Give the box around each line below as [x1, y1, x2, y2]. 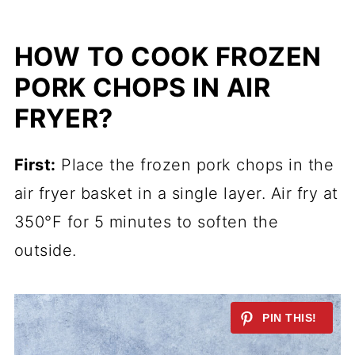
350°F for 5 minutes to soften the [13, 212, 279, 232]
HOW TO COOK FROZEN [13, 41, 322, 73]
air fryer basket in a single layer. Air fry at [13, 184, 338, 204]
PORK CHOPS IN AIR [13, 72, 271, 104]
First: [13, 155, 56, 175]
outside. [13, 241, 77, 261]
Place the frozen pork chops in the [55, 155, 334, 175]
